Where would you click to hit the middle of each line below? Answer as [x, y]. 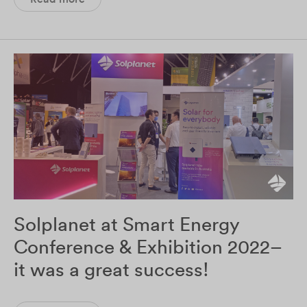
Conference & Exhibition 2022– [148, 246]
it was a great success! [111, 269]
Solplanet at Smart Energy [127, 224]
